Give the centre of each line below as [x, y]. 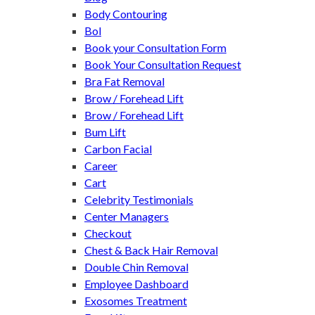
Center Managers [127, 216]
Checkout [108, 233]
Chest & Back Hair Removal [151, 250]
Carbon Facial [118, 148]
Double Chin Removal [136, 266]
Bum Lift [105, 131]
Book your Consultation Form [155, 47]
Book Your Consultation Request [163, 64]
